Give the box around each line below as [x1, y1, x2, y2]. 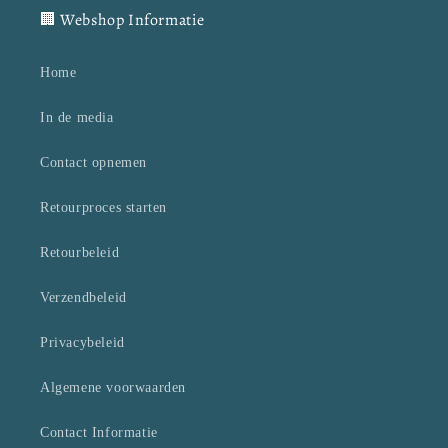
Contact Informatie [40, 425, 158, 441]
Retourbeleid [40, 245, 120, 261]
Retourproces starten [40, 200, 167, 216]
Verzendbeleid [40, 290, 127, 306]
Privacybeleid [40, 335, 125, 351]
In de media [40, 110, 114, 126]
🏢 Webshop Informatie [40, 9, 205, 32]
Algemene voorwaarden [40, 380, 186, 396]
